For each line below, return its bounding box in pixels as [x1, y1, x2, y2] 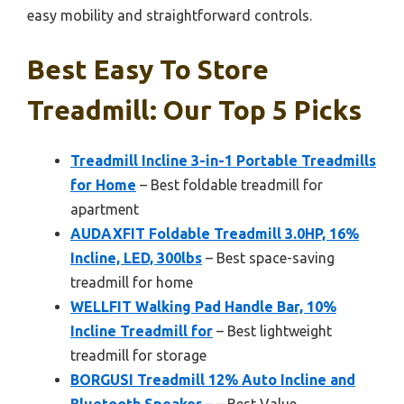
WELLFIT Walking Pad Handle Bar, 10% [70, 298, 336, 316]
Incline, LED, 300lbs [70, 250, 202, 267]
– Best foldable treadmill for [136, 177, 323, 194]
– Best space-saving [202, 250, 335, 267]
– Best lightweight [213, 323, 332, 340]
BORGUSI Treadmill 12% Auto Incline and [70, 372, 355, 389]
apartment [70, 201, 139, 218]
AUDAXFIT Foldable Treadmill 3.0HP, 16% [70, 225, 359, 243]
